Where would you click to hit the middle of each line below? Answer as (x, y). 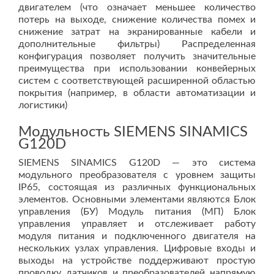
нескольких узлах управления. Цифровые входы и (137, 248)
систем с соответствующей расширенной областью (137, 81)
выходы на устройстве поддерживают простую (137, 261)
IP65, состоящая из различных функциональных (137, 187)
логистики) (43, 105)
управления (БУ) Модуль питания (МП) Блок (137, 212)
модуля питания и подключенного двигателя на (137, 236)
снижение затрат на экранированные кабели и (137, 32)
